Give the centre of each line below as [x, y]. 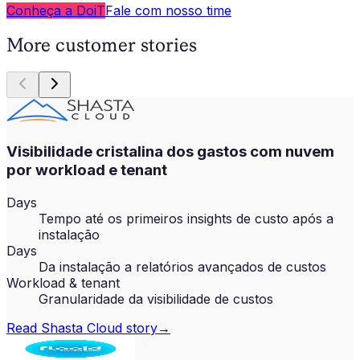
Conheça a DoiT [56, 10]
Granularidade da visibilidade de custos [156, 299]
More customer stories [102, 45]
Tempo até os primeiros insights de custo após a [186, 218]
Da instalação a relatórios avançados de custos [182, 266]
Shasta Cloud [82, 327]
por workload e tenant [87, 170]
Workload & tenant [63, 282]
